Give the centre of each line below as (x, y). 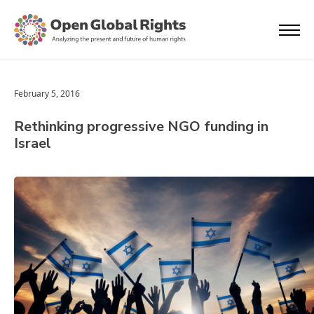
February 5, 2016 (47, 94)
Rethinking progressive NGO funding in (141, 127)
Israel (33, 143)
